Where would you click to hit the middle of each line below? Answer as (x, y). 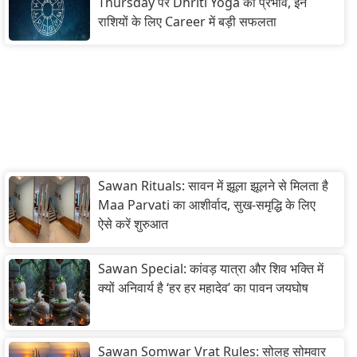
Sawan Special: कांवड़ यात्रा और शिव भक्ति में (211, 269)
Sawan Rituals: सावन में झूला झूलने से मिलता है (213, 186)
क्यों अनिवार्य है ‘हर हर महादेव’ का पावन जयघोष (203, 288)
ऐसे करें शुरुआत (133, 224)
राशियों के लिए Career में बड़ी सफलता (187, 22)
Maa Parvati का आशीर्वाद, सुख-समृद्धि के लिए (207, 205)
